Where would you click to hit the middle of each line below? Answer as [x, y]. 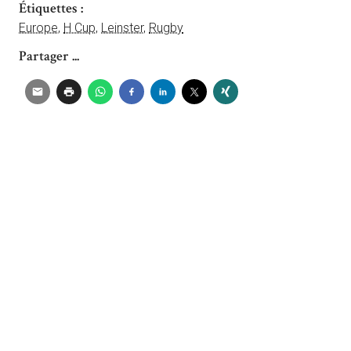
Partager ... [49, 56]
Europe [38, 28]
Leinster [122, 28]
